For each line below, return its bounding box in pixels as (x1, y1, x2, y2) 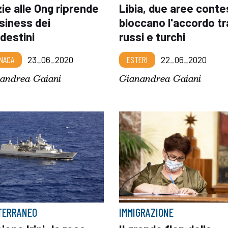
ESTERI (126, 53, 148, 65)
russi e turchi (119, 29, 185, 44)
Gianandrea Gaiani (119, 70, 201, 85)
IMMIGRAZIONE (119, 206, 174, 219)
